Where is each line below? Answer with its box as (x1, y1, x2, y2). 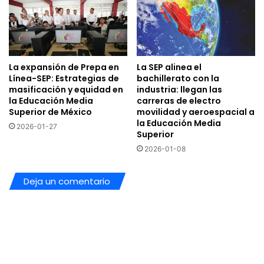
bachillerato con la (137, 72, 219, 85)
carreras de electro (137, 95, 221, 107)
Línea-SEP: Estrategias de (9, 72, 119, 85)
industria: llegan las (137, 84, 222, 96)
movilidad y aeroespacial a (137, 106, 255, 118)
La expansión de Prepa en (9, 61, 119, 74)
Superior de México (9, 106, 92, 118)
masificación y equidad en (9, 84, 123, 96)
